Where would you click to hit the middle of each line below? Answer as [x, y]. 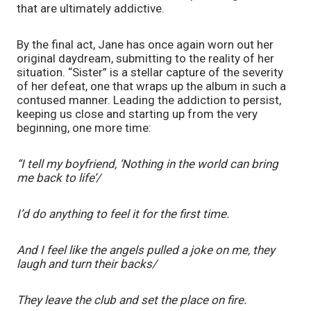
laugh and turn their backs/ [87, 263]
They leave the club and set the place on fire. [132, 300]
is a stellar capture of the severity [196, 72]
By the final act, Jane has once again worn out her [145, 44]
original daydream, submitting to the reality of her [145, 58]
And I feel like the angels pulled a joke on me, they [146, 250]
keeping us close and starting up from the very [137, 114]
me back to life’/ [59, 177]
